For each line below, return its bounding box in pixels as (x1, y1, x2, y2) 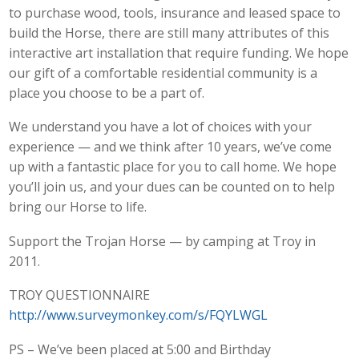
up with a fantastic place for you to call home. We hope (9, 158, 337, 176)
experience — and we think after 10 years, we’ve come (9, 138, 333, 156)
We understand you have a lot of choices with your (9, 118, 313, 136)
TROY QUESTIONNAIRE (9, 286, 151, 305)
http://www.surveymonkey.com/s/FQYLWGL (9, 306, 268, 325)
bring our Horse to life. (9, 198, 147, 216)
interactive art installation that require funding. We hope (9, 43, 349, 62)
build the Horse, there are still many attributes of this (9, 23, 330, 42)
